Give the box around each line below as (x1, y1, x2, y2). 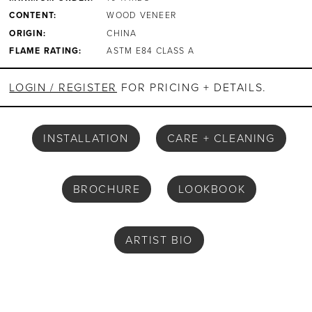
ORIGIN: (9, 26, 47, 40)
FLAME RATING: (9, 45, 82, 58)
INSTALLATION (43, 130, 129, 146)
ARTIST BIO (125, 231, 193, 248)
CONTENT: (9, 9, 57, 22)
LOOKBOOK (178, 180, 246, 197)
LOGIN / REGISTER (9, 79, 118, 96)
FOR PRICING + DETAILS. (117, 79, 267, 96)
